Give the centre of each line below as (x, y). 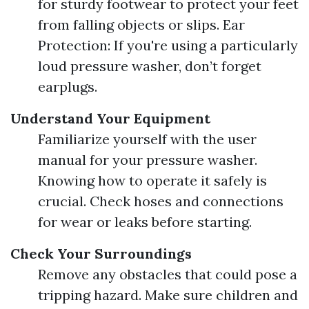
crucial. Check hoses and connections (161, 201)
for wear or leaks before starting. (145, 222)
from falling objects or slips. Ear (141, 24)
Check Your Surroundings (101, 253)
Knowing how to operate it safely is (152, 180)
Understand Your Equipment (110, 118)
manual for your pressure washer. (148, 160)
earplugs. (68, 87)
